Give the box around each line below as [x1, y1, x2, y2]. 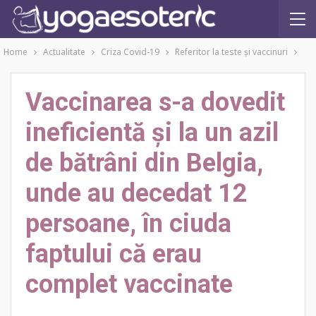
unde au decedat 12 [25, 178, 248, 208]
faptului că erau [25, 239, 202, 269]
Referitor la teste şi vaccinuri [175, 46, 288, 58]
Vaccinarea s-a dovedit [25, 87, 285, 117]
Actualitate [43, 46, 85, 58]
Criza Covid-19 [101, 46, 159, 58]
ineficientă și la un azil [25, 118, 279, 147]
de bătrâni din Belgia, [25, 148, 263, 178]
